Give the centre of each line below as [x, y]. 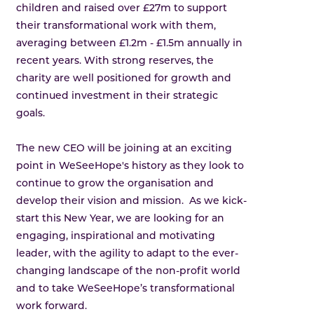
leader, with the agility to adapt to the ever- [128, 254]
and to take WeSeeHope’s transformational [126, 289]
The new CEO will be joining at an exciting [124, 149]
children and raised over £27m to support [122, 8]
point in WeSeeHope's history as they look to [130, 166]
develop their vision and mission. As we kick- [132, 201]
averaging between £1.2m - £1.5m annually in [130, 43]
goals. [31, 114]
